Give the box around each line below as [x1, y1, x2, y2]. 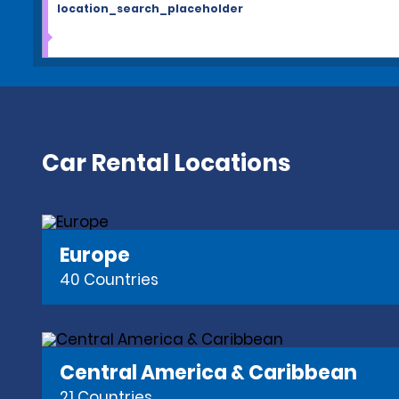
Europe [60, 240, 130, 269]
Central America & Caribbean [60, 358, 357, 387]
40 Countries [60, 269, 159, 291]
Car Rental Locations [42, 147, 290, 179]
